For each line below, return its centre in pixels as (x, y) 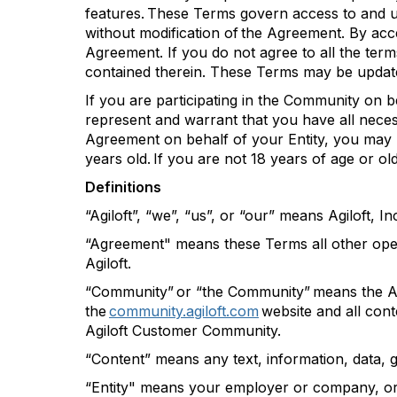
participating (197, 100)
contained (118, 72)
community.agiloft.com (184, 311)
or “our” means (272, 215)
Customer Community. (204, 331)
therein (179, 72)
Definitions (123, 187)
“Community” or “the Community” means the (236, 292)
